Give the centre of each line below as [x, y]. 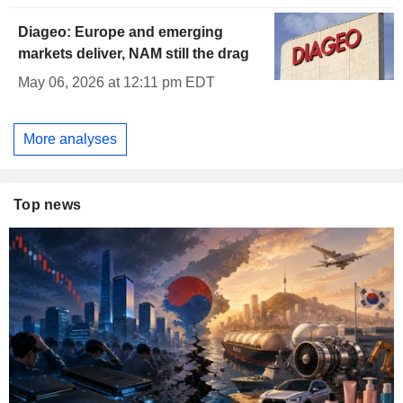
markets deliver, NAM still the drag [134, 54]
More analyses [70, 139]
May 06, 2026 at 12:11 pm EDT [116, 83]
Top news [48, 204]
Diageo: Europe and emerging [121, 32]
